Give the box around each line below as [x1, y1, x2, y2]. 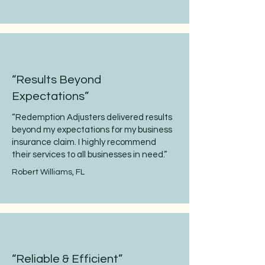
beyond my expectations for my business [12, 125, 172, 134]
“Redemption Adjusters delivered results [12, 113, 172, 122]
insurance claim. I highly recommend [12, 138, 156, 147]
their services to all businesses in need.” [12, 150, 167, 159]
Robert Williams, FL [12, 168, 85, 176]
